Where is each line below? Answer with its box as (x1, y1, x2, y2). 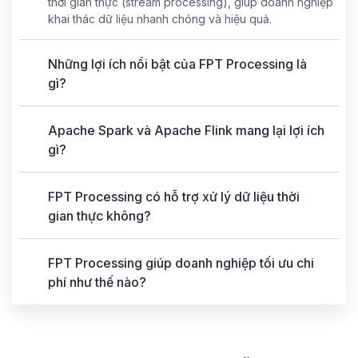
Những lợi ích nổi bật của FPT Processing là (48, 55, 307, 72)
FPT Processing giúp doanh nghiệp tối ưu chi (48, 254, 314, 271)
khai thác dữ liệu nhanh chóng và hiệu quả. (48, 11, 272, 26)
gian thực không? (48, 207, 151, 224)
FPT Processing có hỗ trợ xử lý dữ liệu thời (48, 188, 300, 205)
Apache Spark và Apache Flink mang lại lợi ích (48, 121, 324, 138)
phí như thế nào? (48, 273, 146, 290)
